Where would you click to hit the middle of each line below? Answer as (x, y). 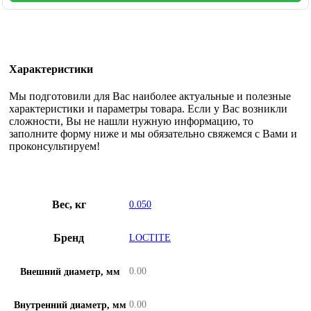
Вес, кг (69, 204)
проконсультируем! (54, 146)
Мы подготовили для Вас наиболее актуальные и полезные (150, 96)
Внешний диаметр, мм (70, 272)
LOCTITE (150, 238)
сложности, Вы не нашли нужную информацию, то (131, 121)
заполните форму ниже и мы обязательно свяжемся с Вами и (153, 134)
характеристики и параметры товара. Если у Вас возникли (148, 109)
